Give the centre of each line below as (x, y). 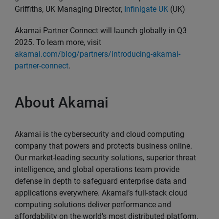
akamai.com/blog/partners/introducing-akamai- (98, 54)
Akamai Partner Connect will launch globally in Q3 (101, 31)
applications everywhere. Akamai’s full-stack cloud (101, 193)
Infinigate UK (146, 9)
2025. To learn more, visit (58, 42)
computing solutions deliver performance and (93, 204)
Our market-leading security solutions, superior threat (105, 157)
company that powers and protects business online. (103, 146)
